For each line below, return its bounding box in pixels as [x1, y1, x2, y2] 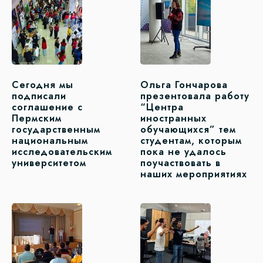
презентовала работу [140, 89, 249, 103]
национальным [12, 133, 88, 147]
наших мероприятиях [140, 167, 247, 181]
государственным [12, 122, 100, 136]
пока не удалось [140, 144, 227, 159]
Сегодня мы [12, 77, 73, 92]
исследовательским [12, 144, 112, 159]
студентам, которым [140, 133, 242, 147]
